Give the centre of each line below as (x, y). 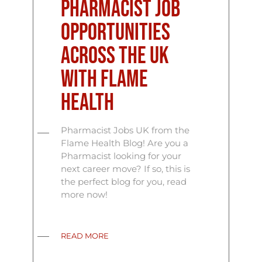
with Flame (105, 80)
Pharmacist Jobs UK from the (125, 130)
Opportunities (116, 33)
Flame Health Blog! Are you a (125, 143)
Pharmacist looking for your (121, 156)
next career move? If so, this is (126, 169)
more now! (85, 195)
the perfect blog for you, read (124, 182)
